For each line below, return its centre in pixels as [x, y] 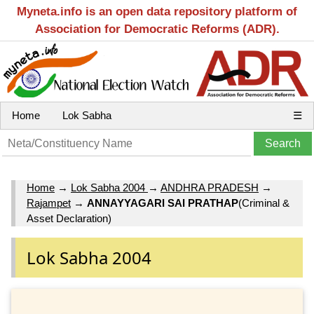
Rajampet [49, 203]
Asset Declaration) [69, 219]
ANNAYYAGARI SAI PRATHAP [163, 203]
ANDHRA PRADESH [210, 188]
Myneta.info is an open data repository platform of [157, 12]
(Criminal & [264, 203]
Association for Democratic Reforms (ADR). [157, 29]
